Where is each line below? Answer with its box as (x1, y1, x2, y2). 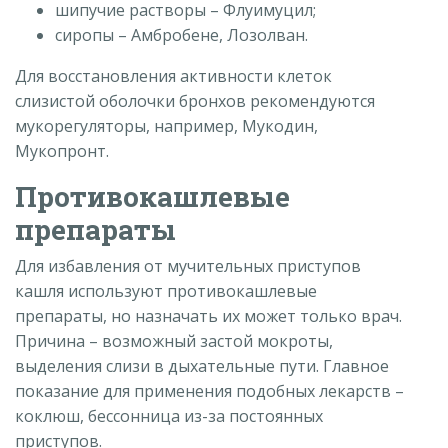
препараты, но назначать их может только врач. (15, 304, 402, 327)
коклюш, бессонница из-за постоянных (15, 404, 323, 427)
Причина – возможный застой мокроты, (15, 329, 333, 352)
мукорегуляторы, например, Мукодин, (15, 114, 318, 137)
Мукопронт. (15, 139, 109, 162)
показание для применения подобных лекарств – (15, 379, 404, 402)
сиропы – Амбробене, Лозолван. (55, 23, 308, 46)
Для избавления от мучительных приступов (15, 254, 361, 277)
